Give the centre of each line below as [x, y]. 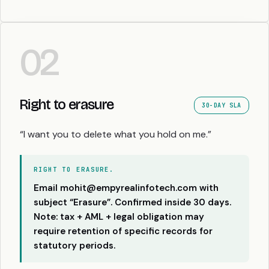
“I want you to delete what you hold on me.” [116, 134]
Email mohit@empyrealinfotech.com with [126, 188]
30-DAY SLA [222, 105]
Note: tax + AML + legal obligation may [119, 216]
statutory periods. [74, 245]
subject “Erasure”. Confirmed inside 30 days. [132, 202]
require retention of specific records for [123, 231]
